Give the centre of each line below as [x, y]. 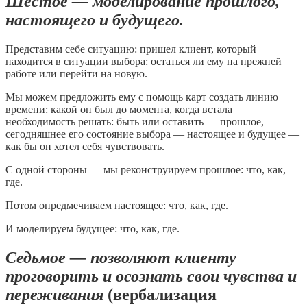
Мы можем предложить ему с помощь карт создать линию [142, 97]
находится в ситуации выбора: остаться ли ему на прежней [144, 61]
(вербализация [160, 294]
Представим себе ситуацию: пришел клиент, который [131, 49]
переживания [54, 294]
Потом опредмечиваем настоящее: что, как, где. [117, 205]
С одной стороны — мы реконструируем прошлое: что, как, [146, 169]
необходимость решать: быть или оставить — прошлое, [135, 121]
